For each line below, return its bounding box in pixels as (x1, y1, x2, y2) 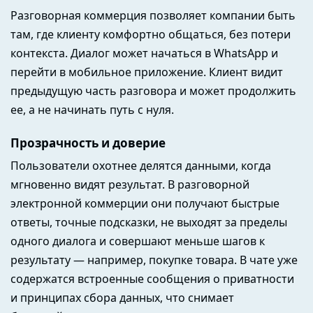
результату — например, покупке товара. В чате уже (10, 252, 298, 268)
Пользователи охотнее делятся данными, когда (10, 157, 271, 173)
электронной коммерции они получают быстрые (10, 195, 279, 211)
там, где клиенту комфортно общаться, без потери (10, 26, 291, 42)
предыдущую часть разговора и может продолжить (10, 82, 296, 99)
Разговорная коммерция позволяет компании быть (10, 7, 296, 23)
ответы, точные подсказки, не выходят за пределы (10, 214, 287, 230)
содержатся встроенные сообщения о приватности (10, 270, 294, 286)
